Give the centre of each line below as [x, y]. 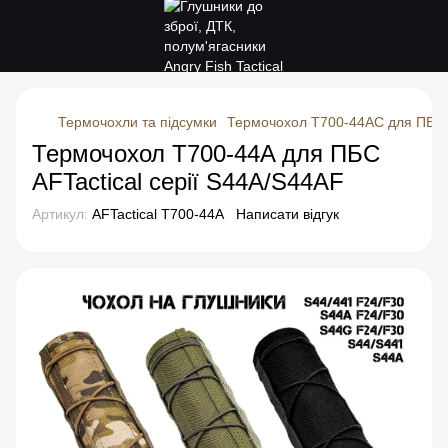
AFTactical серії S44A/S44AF [188, 181]
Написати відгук [287, 214]
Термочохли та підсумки [137, 122]
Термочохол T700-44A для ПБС [206, 153]
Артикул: [60, 214]
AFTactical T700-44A [156, 214]
